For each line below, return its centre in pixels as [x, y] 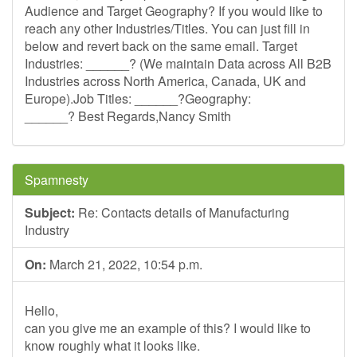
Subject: [50, 212]
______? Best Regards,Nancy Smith [129, 116]
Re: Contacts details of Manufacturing [182, 212]
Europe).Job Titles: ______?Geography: [138, 98]
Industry [47, 230]
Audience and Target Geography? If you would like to [174, 11]
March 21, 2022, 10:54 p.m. [124, 264]
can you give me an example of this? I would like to [168, 328]
